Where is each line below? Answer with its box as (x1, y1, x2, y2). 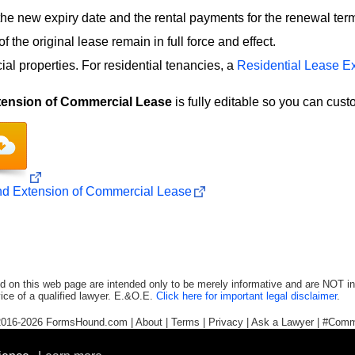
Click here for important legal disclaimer (156, 289, 337, 302)
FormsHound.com (46, 315, 128, 328)
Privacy (208, 315, 243, 328)
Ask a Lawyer (251, 315, 314, 328)
